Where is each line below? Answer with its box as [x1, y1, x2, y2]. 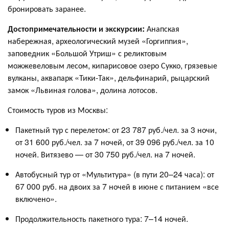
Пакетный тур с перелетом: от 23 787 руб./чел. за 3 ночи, [15, 124, 217, 135]
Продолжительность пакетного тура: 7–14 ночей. [15, 213, 188, 224]
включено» [15, 193, 55, 204]
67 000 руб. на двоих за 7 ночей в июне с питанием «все [15, 180, 219, 192]
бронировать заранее [8, 3, 84, 14]
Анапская [147, 22, 179, 34]
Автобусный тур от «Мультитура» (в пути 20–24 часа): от [15, 168, 214, 180]
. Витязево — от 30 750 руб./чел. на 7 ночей [37, 148, 193, 160]
